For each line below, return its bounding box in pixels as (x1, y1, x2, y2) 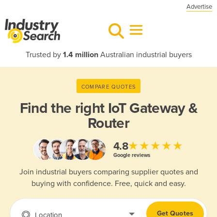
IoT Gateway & (108, 99, 198, 117)
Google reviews (113, 152, 150, 158)
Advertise (186, 3, 212, 11)
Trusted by (25, 50, 63, 60)
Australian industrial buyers (98, 50, 192, 60)
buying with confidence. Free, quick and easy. (31, 179, 186, 189)
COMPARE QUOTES (81, 83, 136, 90)
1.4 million (62, 50, 98, 60)
